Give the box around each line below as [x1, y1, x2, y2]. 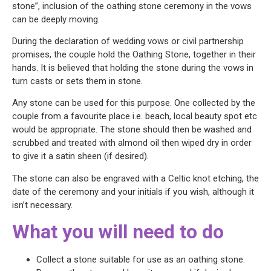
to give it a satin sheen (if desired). [12, 151, 149, 162]
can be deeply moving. [12, 13, 100, 25]
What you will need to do [12, 220, 224, 244]
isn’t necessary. [12, 199, 73, 211]
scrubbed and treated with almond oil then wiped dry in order [12, 137, 252, 149]
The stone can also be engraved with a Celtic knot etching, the [12, 172, 259, 184]
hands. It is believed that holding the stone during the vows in [12, 62, 253, 74]
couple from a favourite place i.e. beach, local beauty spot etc [12, 111, 257, 122]
